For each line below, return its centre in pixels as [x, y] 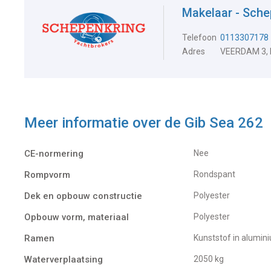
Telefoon [199, 37]
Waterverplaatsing [64, 259]
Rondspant [217, 174]
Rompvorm [47, 175]
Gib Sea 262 [224, 122]
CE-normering [54, 153]
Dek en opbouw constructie [83, 196]
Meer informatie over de [104, 122]
